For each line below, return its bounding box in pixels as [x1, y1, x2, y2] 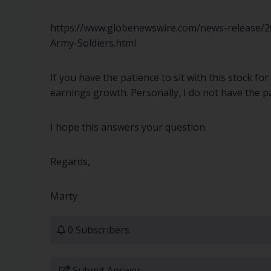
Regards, [50, 155, 90, 169]
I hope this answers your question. [50, 120, 207, 134]
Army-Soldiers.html [50, 36, 136, 50]
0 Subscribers [65, 223, 129, 237]
